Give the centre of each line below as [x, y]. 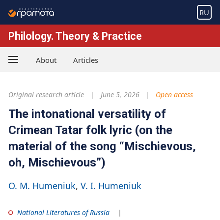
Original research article [46, 95]
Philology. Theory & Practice [75, 36]
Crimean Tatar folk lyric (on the [90, 130]
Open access [174, 95]
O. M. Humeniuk [42, 185]
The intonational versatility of [87, 114]
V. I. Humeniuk [111, 185]
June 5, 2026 [120, 95]
